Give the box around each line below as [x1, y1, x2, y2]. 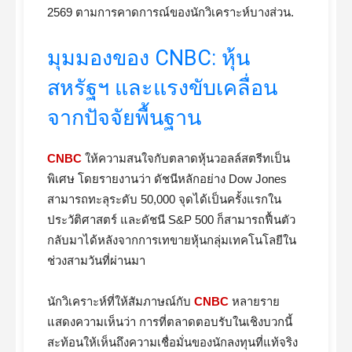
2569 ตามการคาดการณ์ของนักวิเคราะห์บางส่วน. [47, 5, 294, 19]
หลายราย [229, 295, 280, 308]
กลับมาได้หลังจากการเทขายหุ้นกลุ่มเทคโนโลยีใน [47, 233, 296, 247]
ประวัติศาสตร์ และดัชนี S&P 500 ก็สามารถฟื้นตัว [47, 213, 295, 226]
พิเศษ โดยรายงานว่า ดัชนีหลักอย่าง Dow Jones [47, 172, 287, 185]
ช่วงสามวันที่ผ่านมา [47, 254, 145, 267]
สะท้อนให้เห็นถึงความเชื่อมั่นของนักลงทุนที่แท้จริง [47, 335, 298, 349]
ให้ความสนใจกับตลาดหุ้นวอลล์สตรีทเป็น [82, 152, 290, 165]
